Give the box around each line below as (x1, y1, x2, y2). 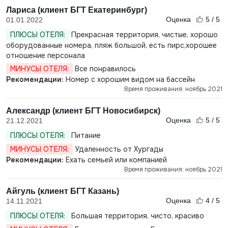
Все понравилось (72, 64, 136, 73)
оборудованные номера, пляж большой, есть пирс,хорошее (6, 41, 217, 50)
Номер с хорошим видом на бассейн (63, 75, 195, 84)
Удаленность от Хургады (72, 145, 163, 154)
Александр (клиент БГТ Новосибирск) (6, 106, 160, 115)
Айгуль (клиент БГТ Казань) (6, 187, 119, 195)
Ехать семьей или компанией (63, 155, 167, 164)
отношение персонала (6, 51, 85, 60)
